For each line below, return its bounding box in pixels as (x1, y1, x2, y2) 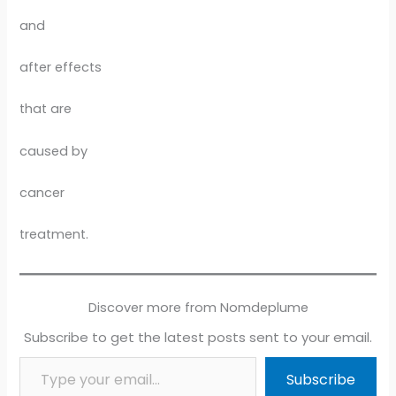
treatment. (19, 225, 89, 244)
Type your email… (19, 347, 63, 366)
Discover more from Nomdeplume (88, 299, 308, 317)
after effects (19, 57, 103, 76)
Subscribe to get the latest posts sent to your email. (24, 328, 372, 347)
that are (19, 100, 72, 118)
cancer (19, 183, 65, 202)
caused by (19, 141, 88, 160)
